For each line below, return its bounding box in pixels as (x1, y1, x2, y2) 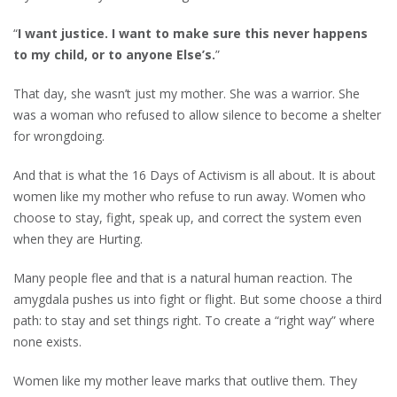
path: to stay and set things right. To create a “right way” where (13, 312, 375, 329)
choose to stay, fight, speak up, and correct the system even (13, 209, 362, 226)
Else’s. (176, 46, 215, 63)
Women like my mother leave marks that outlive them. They (13, 372, 357, 389)
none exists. (13, 333, 82, 350)
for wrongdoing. (13, 128, 105, 144)
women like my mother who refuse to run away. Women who (13, 188, 366, 205)
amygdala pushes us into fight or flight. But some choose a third (13, 291, 382, 307)
